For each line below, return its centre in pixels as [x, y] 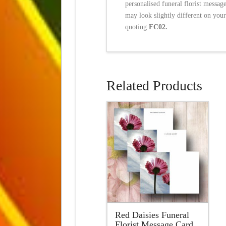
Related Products [154, 86]
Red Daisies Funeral [152, 215]
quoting [137, 27]
